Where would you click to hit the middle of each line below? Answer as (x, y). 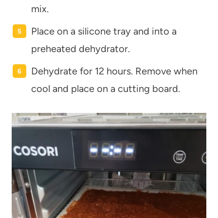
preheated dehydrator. (82, 48)
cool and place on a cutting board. (106, 88)
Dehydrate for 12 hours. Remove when (114, 71)
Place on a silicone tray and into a (104, 31)
